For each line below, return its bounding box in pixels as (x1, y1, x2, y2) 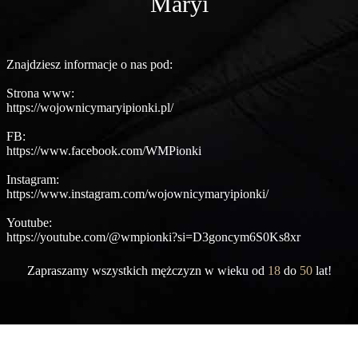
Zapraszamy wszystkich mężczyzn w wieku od (26, 264, 268, 277)
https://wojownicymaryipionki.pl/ (6, 101, 173, 114)
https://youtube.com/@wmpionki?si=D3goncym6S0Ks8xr (6, 230, 300, 244)
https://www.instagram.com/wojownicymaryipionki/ (6, 187, 268, 201)
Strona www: (6, 86, 74, 100)
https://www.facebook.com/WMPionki (6, 144, 201, 157)
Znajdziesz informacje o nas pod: (6, 58, 173, 71)
